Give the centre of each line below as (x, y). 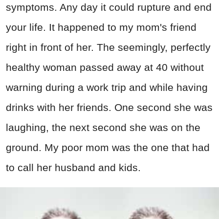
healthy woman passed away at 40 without (105, 67)
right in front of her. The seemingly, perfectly (108, 47)
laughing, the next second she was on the (103, 127)
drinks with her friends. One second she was (109, 107)
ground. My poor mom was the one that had (108, 147)
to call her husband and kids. (73, 167)
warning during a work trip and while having (107, 87)
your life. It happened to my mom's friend (101, 27)
